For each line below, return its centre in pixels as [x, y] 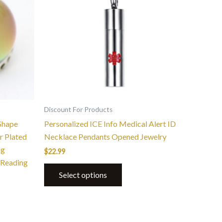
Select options [83, 175]
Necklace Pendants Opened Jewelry [105, 137]
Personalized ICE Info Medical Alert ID [110, 124]
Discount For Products [78, 110]
